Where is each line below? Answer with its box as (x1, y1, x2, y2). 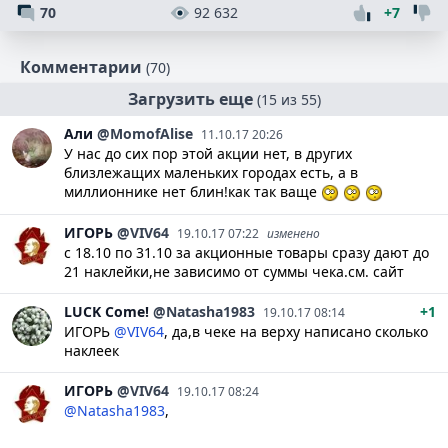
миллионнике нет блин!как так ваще (64, 182, 321, 202)
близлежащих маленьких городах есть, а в (64, 163, 358, 183)
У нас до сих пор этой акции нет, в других (64, 144, 352, 164)
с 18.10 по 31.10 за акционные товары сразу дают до (64, 243, 429, 263)
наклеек (64, 341, 119, 361)
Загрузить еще (127, 88, 253, 111)
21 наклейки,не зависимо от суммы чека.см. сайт (64, 262, 404, 282)
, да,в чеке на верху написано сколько (164, 322, 428, 342)
